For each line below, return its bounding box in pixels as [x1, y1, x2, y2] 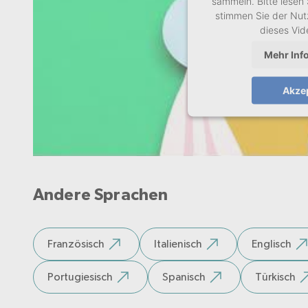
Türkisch [255, 269, 296, 283]
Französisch [47, 236, 104, 250]
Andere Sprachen [33, 186, 168, 203]
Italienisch [154, 236, 202, 250]
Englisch [252, 236, 291, 250]
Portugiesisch [47, 269, 113, 283]
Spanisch [162, 269, 206, 283]
